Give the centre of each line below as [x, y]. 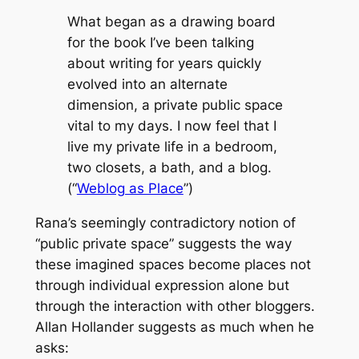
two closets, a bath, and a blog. [169, 168]
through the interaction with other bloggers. [175, 307]
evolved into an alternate [147, 85]
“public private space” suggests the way [163, 244]
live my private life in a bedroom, [172, 147]
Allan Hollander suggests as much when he [174, 327]
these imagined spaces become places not [173, 265]
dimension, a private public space [175, 105]
